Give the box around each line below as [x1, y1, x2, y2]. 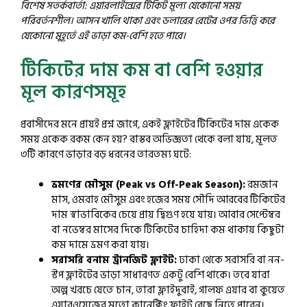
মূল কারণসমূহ [21, 77, 126, 108]
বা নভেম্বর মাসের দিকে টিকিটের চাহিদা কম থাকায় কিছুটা [51, 221, 284, 238]
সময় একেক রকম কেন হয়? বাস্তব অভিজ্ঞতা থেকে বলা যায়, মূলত [21, 130, 278, 148]
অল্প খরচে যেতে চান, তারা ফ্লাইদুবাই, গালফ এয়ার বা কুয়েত [51, 282, 285, 299]
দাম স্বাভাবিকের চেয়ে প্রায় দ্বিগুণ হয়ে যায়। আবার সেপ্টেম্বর [51, 206, 280, 223]
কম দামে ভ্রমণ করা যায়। [51, 236, 149, 254]
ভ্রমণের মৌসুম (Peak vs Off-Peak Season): [51, 176, 245, 193]
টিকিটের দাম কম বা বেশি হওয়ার [21, 55, 263, 86]
